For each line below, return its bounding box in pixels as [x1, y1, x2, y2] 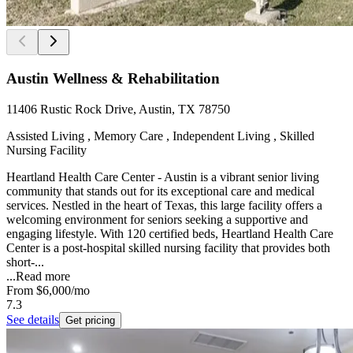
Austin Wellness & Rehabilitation [6, 69, 220, 87]
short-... [6, 255, 44, 269]
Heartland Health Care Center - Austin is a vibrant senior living [6, 169, 319, 184]
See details [6, 312, 59, 326]
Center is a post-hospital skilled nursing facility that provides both [6, 240, 330, 255]
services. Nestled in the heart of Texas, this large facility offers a [6, 198, 322, 212]
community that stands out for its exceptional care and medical [6, 184, 314, 198]
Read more [16, 269, 70, 283]
